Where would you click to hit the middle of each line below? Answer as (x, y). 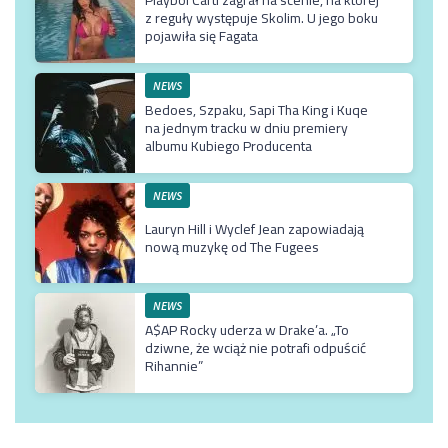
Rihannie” (174, 365)
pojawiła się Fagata (201, 35)
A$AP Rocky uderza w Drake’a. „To (247, 329)
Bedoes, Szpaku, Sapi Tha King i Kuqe (256, 109)
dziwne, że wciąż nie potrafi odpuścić (255, 347)
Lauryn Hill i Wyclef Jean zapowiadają (254, 228)
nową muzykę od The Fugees (232, 246)
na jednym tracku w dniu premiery (246, 127)
